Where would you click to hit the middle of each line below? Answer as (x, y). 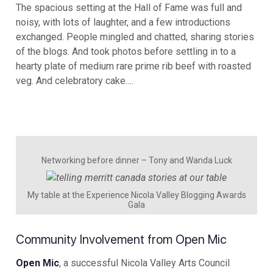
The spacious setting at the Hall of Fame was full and (129, 7)
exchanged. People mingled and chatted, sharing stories (135, 37)
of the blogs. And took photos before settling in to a (126, 51)
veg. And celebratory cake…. (75, 80)
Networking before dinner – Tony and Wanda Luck (136, 160)
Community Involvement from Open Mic (121, 239)
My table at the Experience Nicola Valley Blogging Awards (136, 195)
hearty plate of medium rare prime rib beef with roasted (133, 66)
